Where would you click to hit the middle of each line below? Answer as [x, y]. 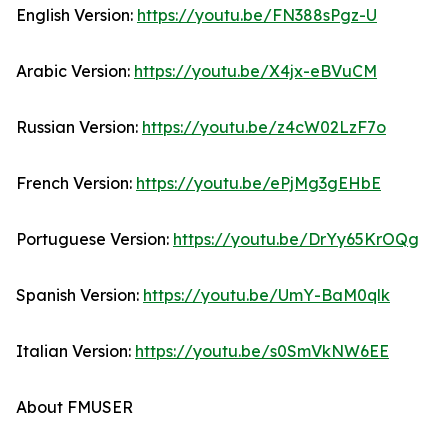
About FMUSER [74, 407]
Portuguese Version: [94, 239]
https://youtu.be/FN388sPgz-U [257, 15]
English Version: [76, 15]
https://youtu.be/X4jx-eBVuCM [255, 71]
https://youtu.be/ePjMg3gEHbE [258, 183]
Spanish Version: [79, 295]
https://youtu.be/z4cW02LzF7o [264, 127]
